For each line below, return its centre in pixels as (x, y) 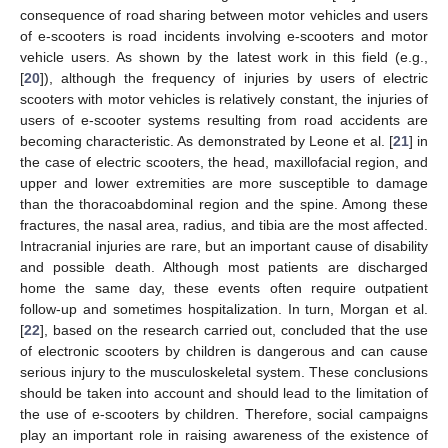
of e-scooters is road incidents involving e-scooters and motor (224, 36)
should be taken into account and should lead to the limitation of (224, 393)
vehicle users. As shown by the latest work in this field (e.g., (224, 57)
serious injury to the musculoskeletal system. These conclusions (224, 372)
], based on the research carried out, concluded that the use (234, 330)
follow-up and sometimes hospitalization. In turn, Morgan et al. (224, 309)
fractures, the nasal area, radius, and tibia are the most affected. (224, 225)
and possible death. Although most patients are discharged (224, 267)
